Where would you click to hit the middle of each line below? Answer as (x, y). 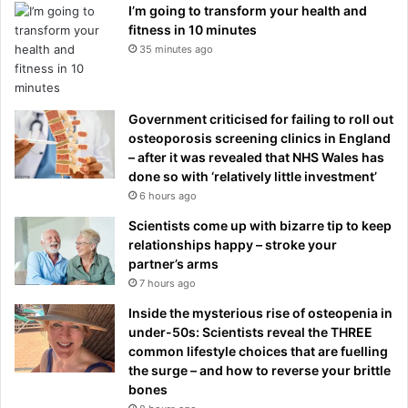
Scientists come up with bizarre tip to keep (260, 226)
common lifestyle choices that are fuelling (258, 352)
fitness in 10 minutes (193, 30)
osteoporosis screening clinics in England (260, 138)
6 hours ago (168, 196)
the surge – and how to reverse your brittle (260, 371)
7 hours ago (168, 284)
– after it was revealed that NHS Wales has (256, 158)
